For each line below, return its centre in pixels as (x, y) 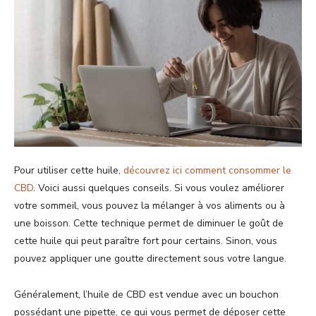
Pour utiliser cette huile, (69, 171)
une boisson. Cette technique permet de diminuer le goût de (149, 224)
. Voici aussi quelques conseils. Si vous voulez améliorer (159, 188)
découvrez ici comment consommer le (207, 171)
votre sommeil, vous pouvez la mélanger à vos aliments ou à (150, 206)
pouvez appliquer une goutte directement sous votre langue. (150, 259)
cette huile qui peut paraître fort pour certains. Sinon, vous (146, 241)
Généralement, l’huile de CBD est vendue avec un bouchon (146, 295)
